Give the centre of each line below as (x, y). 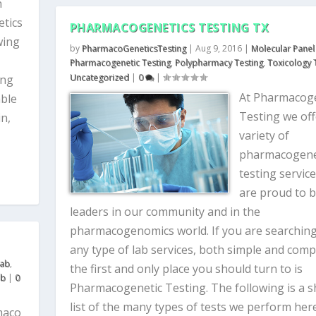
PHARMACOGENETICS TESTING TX (169, 28)
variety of (264, 135)
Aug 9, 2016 (218, 48)
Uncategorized (99, 77)
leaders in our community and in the (165, 212)
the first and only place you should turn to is (186, 269)
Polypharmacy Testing (219, 62)
